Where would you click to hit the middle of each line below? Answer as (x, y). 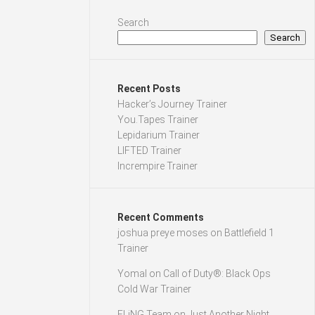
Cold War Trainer (154, 289)
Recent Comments (161, 217)
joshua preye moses (163, 233)
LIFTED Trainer (149, 150)
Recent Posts (149, 89)
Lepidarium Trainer (159, 135)
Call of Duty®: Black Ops (217, 274)
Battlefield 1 (249, 233)
